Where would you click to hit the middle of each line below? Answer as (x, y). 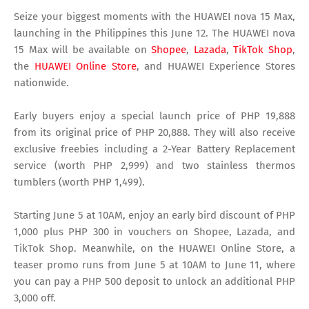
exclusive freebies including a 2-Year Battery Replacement (154, 149)
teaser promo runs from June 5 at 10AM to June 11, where (154, 265)
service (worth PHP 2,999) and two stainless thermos (154, 166)
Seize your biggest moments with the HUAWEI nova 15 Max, (154, 17)
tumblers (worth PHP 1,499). (79, 182)
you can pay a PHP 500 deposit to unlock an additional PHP (154, 282)
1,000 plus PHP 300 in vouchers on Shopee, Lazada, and (154, 232)
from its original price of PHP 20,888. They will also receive (154, 133)
